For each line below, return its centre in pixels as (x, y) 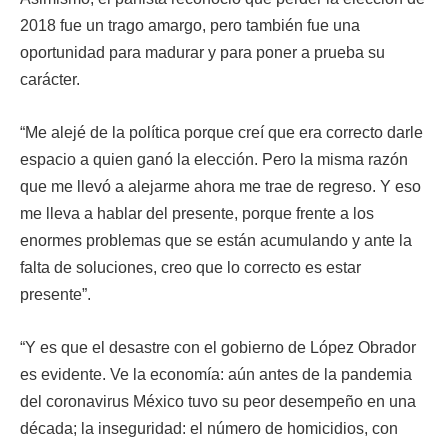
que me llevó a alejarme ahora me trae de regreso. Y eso (220, 186)
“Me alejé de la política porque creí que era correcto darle (221, 132)
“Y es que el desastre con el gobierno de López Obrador (218, 347)
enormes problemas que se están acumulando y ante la (216, 240)
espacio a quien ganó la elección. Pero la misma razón (214, 159)
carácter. (50, 79)
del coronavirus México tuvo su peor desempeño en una (218, 401)
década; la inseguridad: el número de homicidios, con (209, 428)
